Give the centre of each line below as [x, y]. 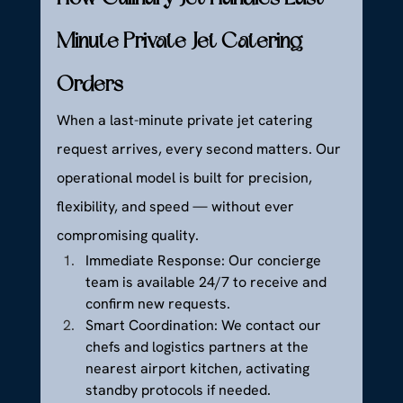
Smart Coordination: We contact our [205, 326]
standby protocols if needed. [178, 390]
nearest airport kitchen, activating [199, 369]
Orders [90, 85]
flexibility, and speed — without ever [177, 207]
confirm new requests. [157, 304]
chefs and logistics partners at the [198, 347]
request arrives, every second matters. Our [200, 149]
